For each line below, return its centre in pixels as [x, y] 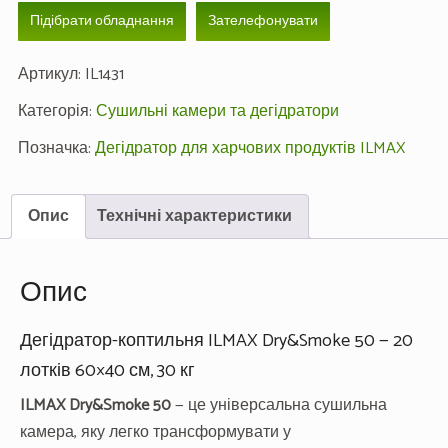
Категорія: [56, 112]
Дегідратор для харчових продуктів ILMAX [249, 149]
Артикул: [51, 75]
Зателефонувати [262, 22]
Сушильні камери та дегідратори [217, 112]
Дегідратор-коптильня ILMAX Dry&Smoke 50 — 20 [216, 341]
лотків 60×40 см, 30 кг [107, 371]
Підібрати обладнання [101, 22]
